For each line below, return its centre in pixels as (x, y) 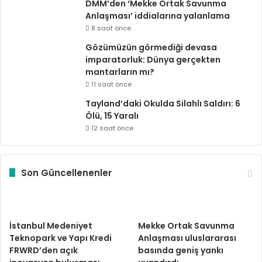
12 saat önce (112, 128)
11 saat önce (111, 84)
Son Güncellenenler (66, 173)
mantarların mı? (120, 72)
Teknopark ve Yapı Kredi (61, 238)
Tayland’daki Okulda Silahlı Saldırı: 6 (163, 103)
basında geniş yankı (181, 250)
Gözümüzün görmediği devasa (151, 47)
